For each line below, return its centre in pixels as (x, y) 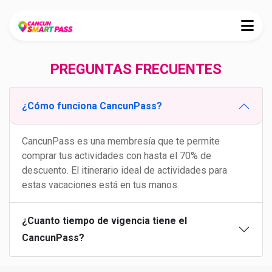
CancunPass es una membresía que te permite (121, 141)
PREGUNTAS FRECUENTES (136, 69)
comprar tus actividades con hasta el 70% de (117, 156)
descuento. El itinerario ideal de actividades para (124, 170)
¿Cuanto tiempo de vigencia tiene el (104, 221)
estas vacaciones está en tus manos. (100, 185)
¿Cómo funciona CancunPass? (92, 106)
